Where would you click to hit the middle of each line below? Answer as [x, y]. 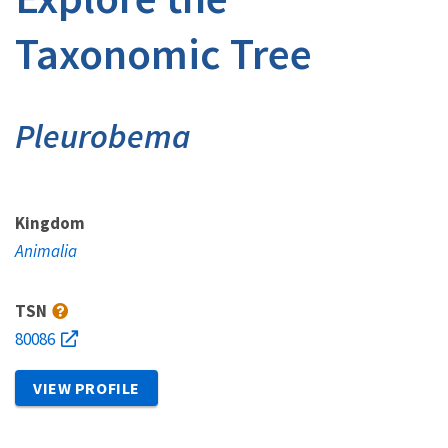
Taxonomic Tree [163, 53]
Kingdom [50, 223]
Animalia [46, 251]
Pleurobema [103, 136]
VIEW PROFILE [86, 388]
